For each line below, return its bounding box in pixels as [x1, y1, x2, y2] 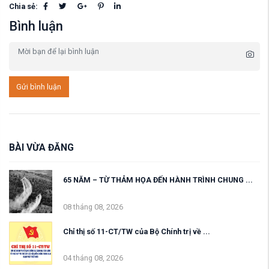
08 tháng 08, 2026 [63, 202, 123, 211]
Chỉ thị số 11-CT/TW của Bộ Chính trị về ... [63, 227, 210, 236]
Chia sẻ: [9, 1, 38, 11]
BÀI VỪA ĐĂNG [9, 142, 74, 154]
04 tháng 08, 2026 [63, 253, 123, 263]
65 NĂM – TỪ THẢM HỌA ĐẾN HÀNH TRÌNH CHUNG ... [63, 175, 253, 185]
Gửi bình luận [16, 82, 62, 91]
